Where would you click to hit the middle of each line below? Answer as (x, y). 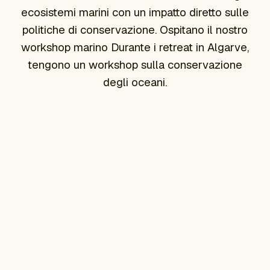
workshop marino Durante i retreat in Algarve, (135, 47)
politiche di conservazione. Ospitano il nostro (135, 30)
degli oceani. (135, 82)
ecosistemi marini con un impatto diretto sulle (135, 12)
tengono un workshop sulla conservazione (135, 64)
